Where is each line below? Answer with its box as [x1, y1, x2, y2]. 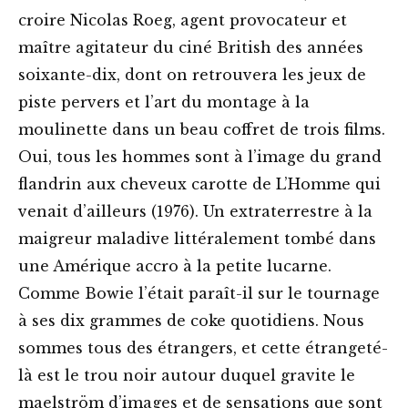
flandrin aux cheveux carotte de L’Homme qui [18, 175, 381, 194]
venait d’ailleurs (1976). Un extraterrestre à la [18, 202, 372, 221]
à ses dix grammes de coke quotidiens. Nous [18, 311, 364, 331]
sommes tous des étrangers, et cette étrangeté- [18, 339, 388, 358]
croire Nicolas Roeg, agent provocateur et [18, 11, 347, 30]
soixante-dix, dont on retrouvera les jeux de [18, 66, 366, 85]
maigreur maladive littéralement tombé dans [18, 229, 376, 249]
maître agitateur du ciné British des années [18, 38, 363, 57]
